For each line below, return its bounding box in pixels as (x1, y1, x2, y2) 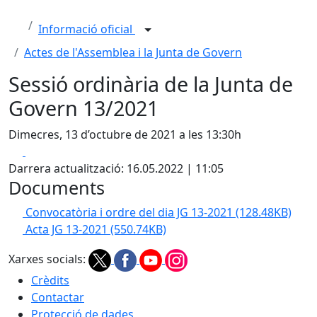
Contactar (31, 289, 84, 305)
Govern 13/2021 (8, 94, 158, 122)
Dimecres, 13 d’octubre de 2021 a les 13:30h (8, 127, 241, 142)
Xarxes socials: (8, 251, 86, 267)
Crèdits (31, 272, 69, 288)
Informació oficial (38, 21, 135, 38)
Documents (8, 175, 105, 200)
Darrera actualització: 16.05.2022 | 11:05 (8, 161, 224, 176)
